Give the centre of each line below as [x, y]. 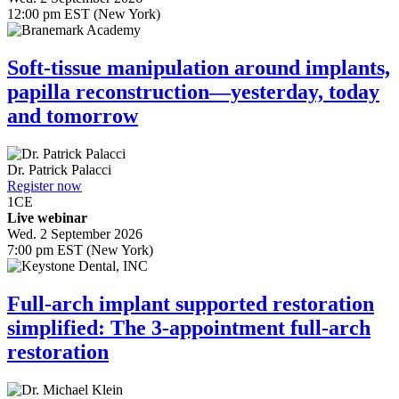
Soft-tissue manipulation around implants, [199, 68]
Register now [45, 186]
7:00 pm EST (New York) [80, 250]
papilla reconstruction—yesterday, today [193, 92]
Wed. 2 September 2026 [75, 234]
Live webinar [47, 218]
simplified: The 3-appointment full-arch [189, 328]
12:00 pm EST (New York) [84, 14]
